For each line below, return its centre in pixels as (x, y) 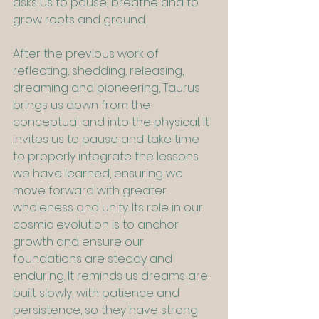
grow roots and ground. (79, 20)
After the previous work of (87, 54)
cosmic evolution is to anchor (97, 225)
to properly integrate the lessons (107, 157)
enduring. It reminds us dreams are (112, 276)
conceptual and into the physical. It (113, 122)
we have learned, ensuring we (99, 174)
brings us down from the (83, 105)
